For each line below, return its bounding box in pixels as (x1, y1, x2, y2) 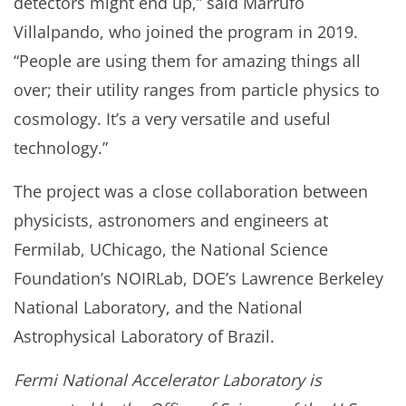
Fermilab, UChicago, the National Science (14, 238, 328, 261)
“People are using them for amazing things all (14, 50, 361, 72)
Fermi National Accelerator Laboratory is (14, 369, 322, 391)
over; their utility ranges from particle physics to (14, 79, 380, 101)
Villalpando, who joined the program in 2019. (14, 21, 358, 43)
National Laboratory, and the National (14, 296, 303, 319)
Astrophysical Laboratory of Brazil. (14, 325, 275, 348)
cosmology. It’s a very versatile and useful (14, 108, 331, 130)
